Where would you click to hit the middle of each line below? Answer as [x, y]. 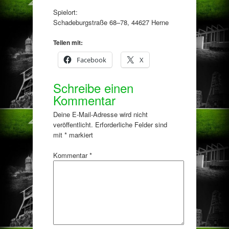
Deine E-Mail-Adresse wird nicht [100, 114]
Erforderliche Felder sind [131, 125]
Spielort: [65, 12]
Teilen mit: [68, 43]
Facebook [91, 60]
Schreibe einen [93, 88]
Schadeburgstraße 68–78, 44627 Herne [111, 22]
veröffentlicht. [73, 125]
